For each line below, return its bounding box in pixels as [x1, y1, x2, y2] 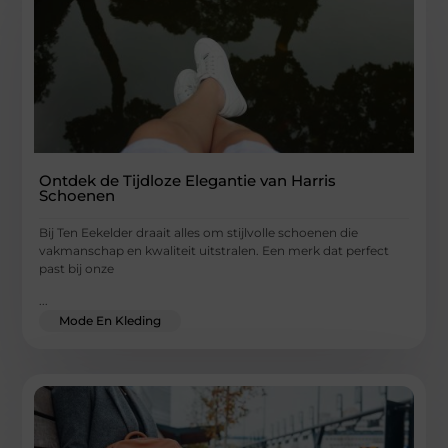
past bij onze [39, 260, 115, 276]
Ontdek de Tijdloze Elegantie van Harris [39, 170, 337, 190]
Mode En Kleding [59, 313, 162, 329]
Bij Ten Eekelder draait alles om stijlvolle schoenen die [39, 224, 359, 240]
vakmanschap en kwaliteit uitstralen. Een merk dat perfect [39, 242, 390, 258]
